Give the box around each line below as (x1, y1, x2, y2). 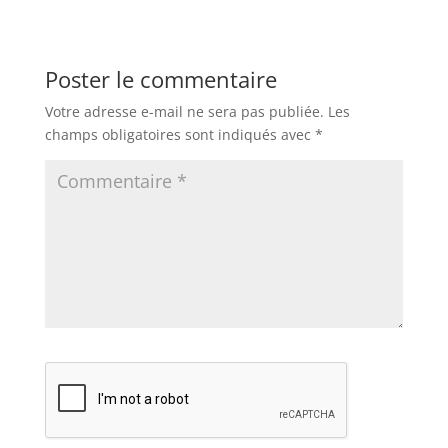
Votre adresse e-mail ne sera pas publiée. (44, 101, 324, 121)
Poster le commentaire (44, 63, 277, 94)
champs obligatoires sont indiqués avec (44, 124, 315, 144)
